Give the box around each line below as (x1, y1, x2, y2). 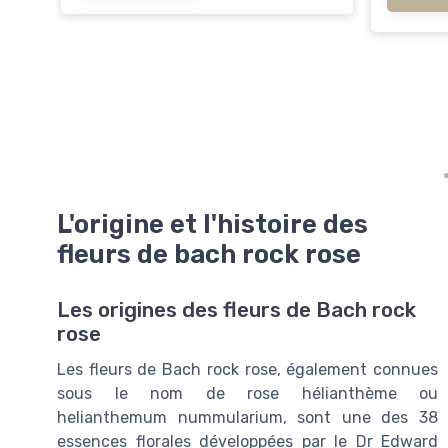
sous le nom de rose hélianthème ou (57, 384, 438, 404)
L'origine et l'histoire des (57, 208, 368, 239)
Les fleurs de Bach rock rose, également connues (57, 360, 438, 380)
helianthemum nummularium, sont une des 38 (57, 408, 438, 428)
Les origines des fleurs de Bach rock (57, 298, 416, 323)
